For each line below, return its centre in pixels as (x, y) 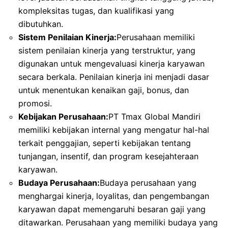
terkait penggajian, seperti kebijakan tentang (105, 143)
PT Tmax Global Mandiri (154, 116)
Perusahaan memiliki (156, 37)
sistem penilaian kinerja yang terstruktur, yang (107, 50)
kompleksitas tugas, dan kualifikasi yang (96, 10)
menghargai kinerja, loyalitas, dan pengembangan (114, 196)
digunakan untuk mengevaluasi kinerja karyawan (111, 63)
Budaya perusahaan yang (148, 182)
